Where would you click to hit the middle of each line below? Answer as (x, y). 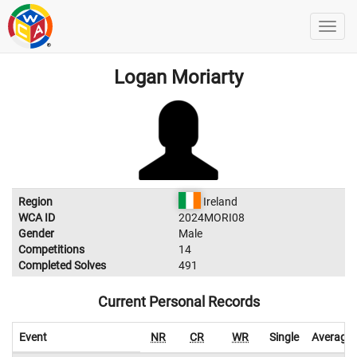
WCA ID (37, 218)
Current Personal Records (178, 302)
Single (284, 337)
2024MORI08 (212, 218)
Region (35, 202)
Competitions (51, 249)
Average (332, 337)
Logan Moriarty (178, 77)
